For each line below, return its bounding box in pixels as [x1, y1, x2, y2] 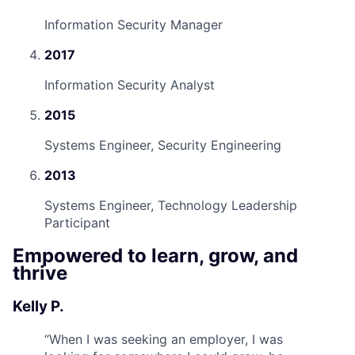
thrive [13, 261, 67, 284]
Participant [44, 215, 110, 231]
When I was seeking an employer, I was [49, 330, 283, 347]
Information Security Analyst [44, 77, 215, 93]
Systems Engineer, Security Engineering [44, 137, 281, 153]
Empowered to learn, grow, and [13, 243, 298, 267]
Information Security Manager [44, 17, 223, 32]
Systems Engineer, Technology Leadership [44, 197, 297, 213]
